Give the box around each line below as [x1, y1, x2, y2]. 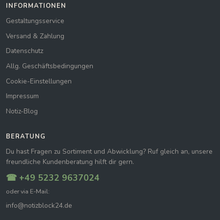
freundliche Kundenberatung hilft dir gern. [6, 157, 134, 167]
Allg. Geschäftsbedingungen [6, 61, 93, 71]
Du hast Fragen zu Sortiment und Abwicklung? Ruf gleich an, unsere [6, 147, 213, 157]
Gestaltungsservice [6, 16, 64, 26]
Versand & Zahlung [6, 31, 64, 41]
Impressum [6, 91, 39, 101]
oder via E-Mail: [6, 187, 50, 196]
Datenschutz [6, 46, 43, 56]
